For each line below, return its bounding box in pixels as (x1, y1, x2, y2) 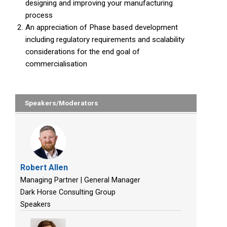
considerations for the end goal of (25, 47, 140, 56)
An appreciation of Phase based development (25, 23, 178, 32)
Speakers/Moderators (25, 99, 98, 107)
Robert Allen (20, 163, 68, 172)
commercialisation (25, 59, 87, 68)
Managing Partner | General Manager (20, 176, 140, 184)
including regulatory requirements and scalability (25, 35, 184, 44)
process (25, 11, 53, 20)
